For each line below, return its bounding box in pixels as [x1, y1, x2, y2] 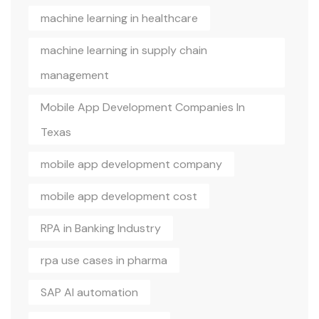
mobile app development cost [41, 188, 197, 204]
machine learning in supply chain [41, 42, 207, 58]
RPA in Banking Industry [41, 220, 161, 236]
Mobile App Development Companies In [41, 99, 245, 115]
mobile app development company [41, 156, 222, 172]
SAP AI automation [41, 284, 138, 300]
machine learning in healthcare [41, 10, 198, 26]
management [41, 67, 109, 83]
